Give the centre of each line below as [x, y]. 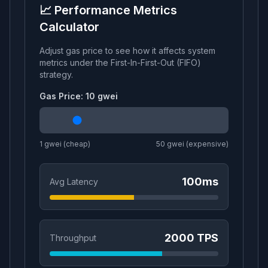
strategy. [56, 74]
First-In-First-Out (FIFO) [156, 63]
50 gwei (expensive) [192, 144]
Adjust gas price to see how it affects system [127, 51]
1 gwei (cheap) [65, 144]
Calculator [69, 27]
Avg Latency [74, 182]
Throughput [73, 238]
